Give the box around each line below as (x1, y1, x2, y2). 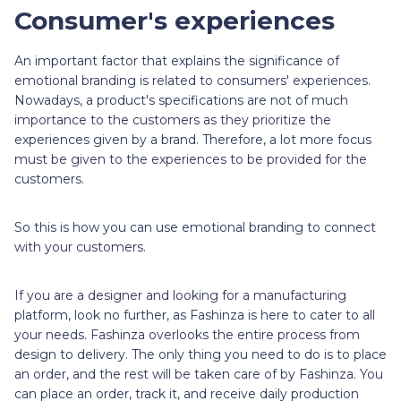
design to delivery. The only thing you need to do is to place (14, 346, 387, 363)
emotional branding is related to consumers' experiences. (14, 72, 371, 89)
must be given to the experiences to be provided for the (14, 150, 367, 167)
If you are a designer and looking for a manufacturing (14, 286, 346, 303)
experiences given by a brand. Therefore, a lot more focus (14, 131, 371, 148)
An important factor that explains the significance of (14, 52, 339, 69)
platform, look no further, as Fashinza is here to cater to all (14, 306, 375, 323)
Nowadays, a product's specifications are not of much (14, 91, 348, 108)
